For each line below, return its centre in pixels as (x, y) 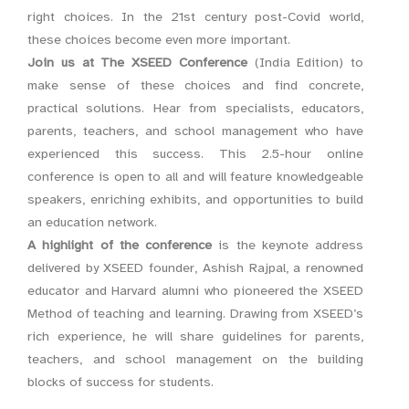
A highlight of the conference (120, 245)
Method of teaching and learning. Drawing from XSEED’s (195, 313)
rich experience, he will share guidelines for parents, (195, 336)
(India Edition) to (309, 62)
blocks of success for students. (121, 382)
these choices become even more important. (159, 39)
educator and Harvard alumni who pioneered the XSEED (195, 290)
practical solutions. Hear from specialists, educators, (195, 108)
